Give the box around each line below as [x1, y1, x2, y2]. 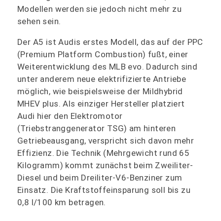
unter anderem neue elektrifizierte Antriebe [17, 74, 186, 84]
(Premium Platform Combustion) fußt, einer [17, 49, 188, 59]
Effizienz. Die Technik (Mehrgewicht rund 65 [17, 147, 190, 158]
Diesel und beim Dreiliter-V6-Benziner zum [17, 172, 183, 183]
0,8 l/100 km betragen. [17, 197, 106, 207]
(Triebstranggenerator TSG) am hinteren [17, 123, 176, 133]
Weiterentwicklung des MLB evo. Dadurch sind [17, 61, 198, 72]
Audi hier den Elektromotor [17, 110, 123, 121]
